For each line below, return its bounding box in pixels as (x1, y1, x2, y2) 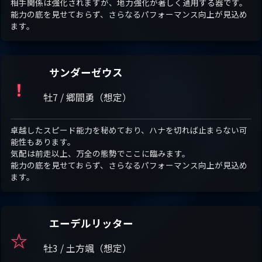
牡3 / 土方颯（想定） (43, 241, 132, 256)
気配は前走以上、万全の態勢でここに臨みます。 (11, 147, 190, 160)
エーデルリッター (49, 216, 133, 231)
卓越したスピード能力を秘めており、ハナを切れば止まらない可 (11, 124, 247, 136)
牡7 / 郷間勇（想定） (43, 90, 132, 105)
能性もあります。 (11, 136, 75, 148)
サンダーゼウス (49, 65, 123, 80)
